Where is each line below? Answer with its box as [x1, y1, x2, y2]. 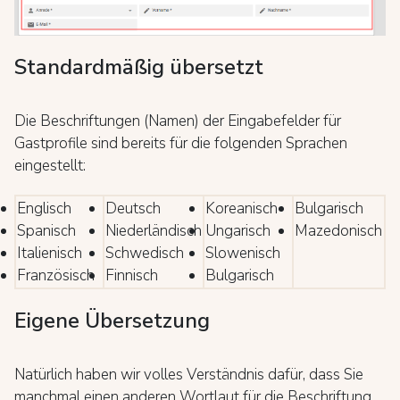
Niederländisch [105, 220, 202, 241]
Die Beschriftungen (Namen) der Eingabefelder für [14, 110, 341, 131]
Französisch [17, 264, 95, 286]
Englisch [17, 197, 71, 219]
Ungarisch [205, 220, 271, 241]
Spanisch [17, 220, 76, 241]
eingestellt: [14, 154, 86, 176]
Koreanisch [205, 197, 278, 219]
